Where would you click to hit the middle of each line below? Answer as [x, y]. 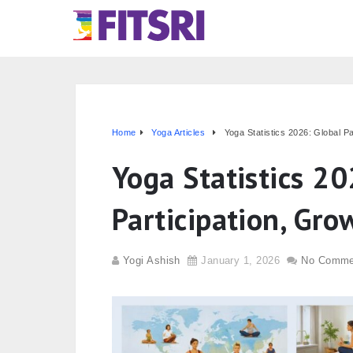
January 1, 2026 [240, 260]
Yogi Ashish [151, 260]
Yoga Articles [178, 132]
